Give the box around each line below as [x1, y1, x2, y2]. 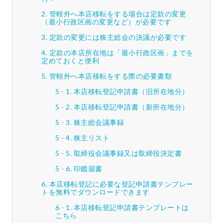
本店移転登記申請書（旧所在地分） [73, 87, 189, 96]
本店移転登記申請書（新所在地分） [73, 103, 189, 111]
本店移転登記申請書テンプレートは [73, 203, 189, 212]
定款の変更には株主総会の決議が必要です [49, 33, 186, 42]
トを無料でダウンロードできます [41, 188, 150, 197]
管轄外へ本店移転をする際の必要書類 [49, 72, 172, 81]
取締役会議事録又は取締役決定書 [73, 149, 182, 158]
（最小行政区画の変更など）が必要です [41, 17, 171, 26]
